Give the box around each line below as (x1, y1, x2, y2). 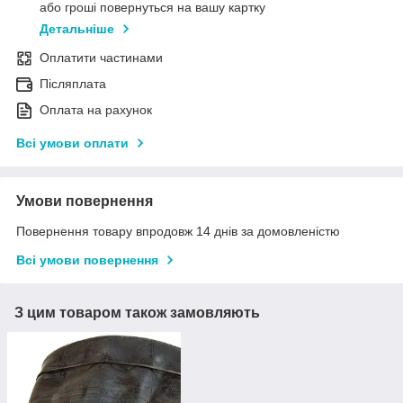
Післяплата (40, 76, 106, 92)
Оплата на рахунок (40, 103, 152, 118)
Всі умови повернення (16, 253, 158, 268)
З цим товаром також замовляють (14, 305, 260, 321)
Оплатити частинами (40, 50, 163, 66)
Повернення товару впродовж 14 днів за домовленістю (16, 224, 340, 239)
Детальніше (40, 22, 114, 37)
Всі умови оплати (16, 136, 129, 151)
